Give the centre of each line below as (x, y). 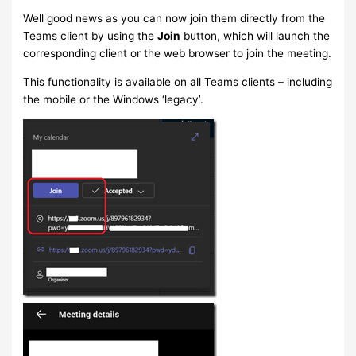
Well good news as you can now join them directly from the (174, 19)
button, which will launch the (255, 36)
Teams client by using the (91, 36)
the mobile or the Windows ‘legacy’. (114, 99)
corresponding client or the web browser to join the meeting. (178, 54)
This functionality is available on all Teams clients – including (178, 81)
